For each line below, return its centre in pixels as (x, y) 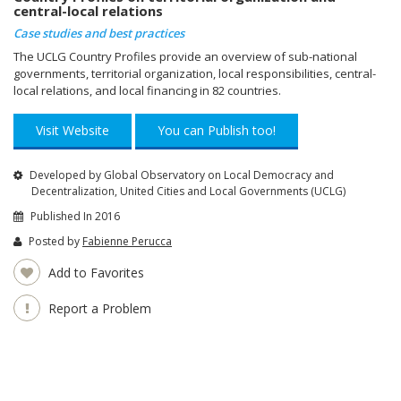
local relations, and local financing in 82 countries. (147, 90)
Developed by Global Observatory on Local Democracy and (180, 175)
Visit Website (73, 130)
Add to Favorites (94, 272)
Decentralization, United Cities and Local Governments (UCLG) (188, 191)
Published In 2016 (74, 216)
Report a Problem (98, 308)
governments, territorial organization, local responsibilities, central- (195, 73)
